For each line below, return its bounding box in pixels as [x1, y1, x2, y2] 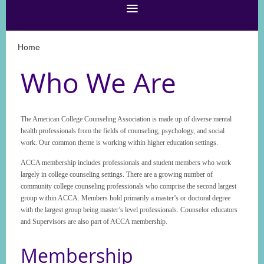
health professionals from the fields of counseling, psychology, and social [21, 126, 225, 135]
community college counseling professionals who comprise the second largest [21, 181, 236, 190]
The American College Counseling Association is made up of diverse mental [21, 114, 232, 123]
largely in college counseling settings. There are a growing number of [21, 170, 213, 179]
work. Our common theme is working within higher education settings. [21, 138, 218, 147]
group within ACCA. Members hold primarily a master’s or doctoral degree [21, 193, 230, 202]
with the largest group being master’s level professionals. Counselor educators [21, 205, 237, 214]
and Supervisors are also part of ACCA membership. [21, 217, 167, 226]
